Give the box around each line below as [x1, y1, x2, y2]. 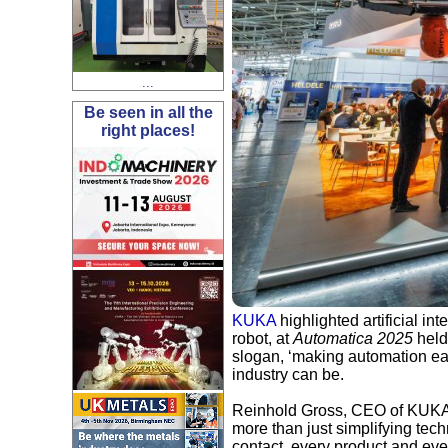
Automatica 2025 [293, 330, 413, 348]
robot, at [232, 330, 293, 348]
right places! [101, 121, 195, 139]
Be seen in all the [83, 103, 213, 121]
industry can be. [232, 366, 344, 384]
